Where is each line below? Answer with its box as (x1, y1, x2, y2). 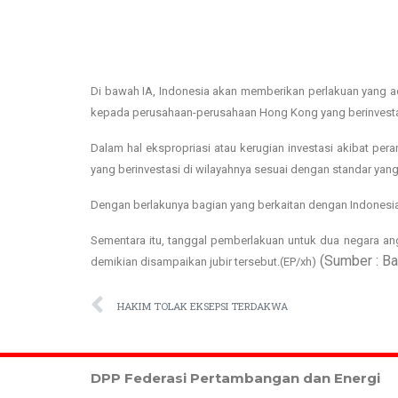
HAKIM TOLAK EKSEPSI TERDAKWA (117, 298, 288, 313)
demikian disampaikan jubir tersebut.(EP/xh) (91, 255, 316, 268)
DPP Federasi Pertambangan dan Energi (91, 370, 380, 386)
